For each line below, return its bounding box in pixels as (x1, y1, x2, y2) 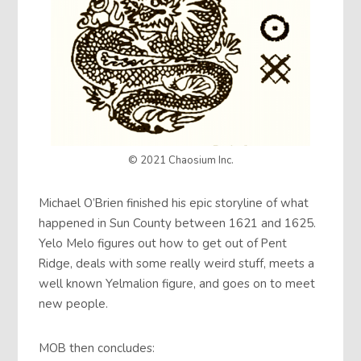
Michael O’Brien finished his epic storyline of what (39, 195, 309, 212)
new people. (39, 296, 109, 313)
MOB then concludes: (39, 339, 156, 356)
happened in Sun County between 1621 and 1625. (39, 215, 317, 232)
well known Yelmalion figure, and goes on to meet (39, 276, 316, 293)
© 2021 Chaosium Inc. (127, 153, 234, 168)
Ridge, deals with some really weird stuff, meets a (39, 255, 315, 272)
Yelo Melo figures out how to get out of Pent (39, 235, 288, 252)
